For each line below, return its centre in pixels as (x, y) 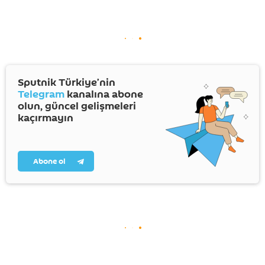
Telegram (41, 95)
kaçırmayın (46, 118)
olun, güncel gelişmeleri (77, 106)
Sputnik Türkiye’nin (67, 83)
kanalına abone (104, 95)
